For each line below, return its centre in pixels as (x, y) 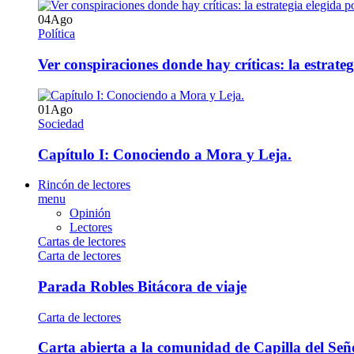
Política (56, 34)
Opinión (90, 213)
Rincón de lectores (84, 185)
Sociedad (61, 123)
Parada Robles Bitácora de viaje (142, 287)
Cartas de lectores (82, 242)
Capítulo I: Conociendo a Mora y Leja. (165, 154)
